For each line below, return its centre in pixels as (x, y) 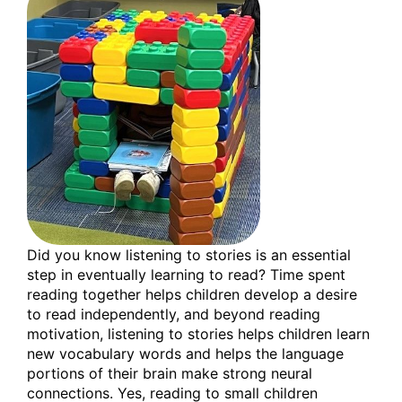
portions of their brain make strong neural (170, 373)
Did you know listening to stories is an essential (189, 254)
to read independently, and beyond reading (174, 314)
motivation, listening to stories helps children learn (198, 333)
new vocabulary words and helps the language (185, 353)
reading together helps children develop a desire (192, 294)
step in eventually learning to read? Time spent (186, 274)
